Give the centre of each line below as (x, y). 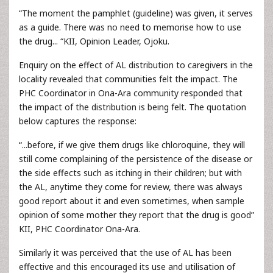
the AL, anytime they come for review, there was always (131, 187)
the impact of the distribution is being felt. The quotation (133, 107)
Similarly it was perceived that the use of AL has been (125, 253)
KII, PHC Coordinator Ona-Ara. (80, 229)
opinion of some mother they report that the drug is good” (136, 215)
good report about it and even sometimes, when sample (132, 201)
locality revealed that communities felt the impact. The (128, 79)
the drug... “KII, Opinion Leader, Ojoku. (94, 41)
